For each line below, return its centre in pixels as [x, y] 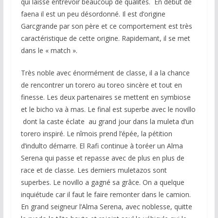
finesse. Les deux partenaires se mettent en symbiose [106, 97]
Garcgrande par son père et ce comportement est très [106, 26]
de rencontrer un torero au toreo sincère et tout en [101, 85]
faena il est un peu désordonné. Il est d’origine [93, 14]
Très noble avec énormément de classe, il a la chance [105, 73]
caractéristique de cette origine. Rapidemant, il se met [105, 38]
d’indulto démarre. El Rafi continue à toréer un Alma [102, 146]
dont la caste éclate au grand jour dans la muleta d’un [107, 122]
